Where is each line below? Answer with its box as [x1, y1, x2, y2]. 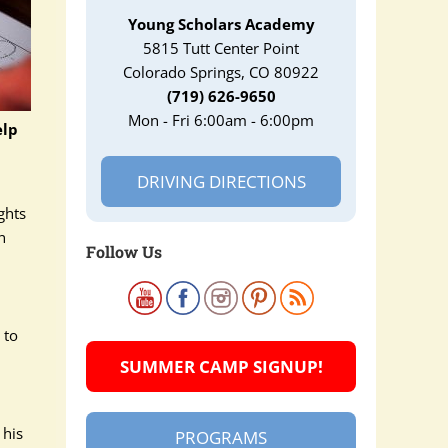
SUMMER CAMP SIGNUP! [119, 355, 323, 378]
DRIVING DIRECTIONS [136, 170, 306, 193]
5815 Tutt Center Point [143, 38, 299, 58]
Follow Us [86, 241, 162, 262]
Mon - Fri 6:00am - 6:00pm [128, 110, 314, 130]
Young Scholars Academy [127, 14, 315, 34]
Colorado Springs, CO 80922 [123, 62, 319, 82]
